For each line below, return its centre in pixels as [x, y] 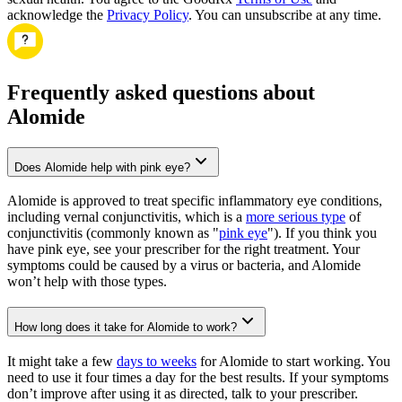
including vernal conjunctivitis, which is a [127, 217]
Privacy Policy [148, 14]
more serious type [296, 217]
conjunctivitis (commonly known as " [113, 233]
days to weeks [157, 361]
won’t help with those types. [87, 282]
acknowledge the [57, 14]
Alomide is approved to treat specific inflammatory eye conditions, [195, 201]
